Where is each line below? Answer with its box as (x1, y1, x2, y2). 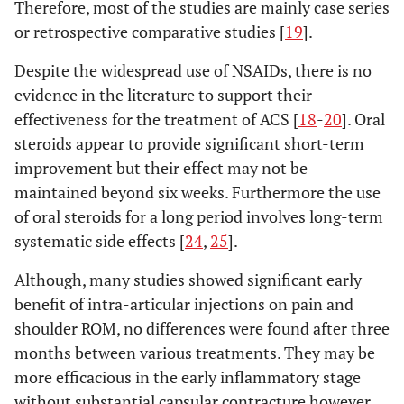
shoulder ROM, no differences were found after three (14, 317, 390, 339)
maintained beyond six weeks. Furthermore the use (14, 181, 381, 203)
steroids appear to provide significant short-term (14, 133, 364, 154)
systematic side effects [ (14, 230, 185, 252)
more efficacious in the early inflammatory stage (14, 366, 361, 388)
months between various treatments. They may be (14, 342, 375, 363)
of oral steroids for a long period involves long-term (14, 206, 383, 227)
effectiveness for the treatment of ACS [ (14, 108, 298, 130)
